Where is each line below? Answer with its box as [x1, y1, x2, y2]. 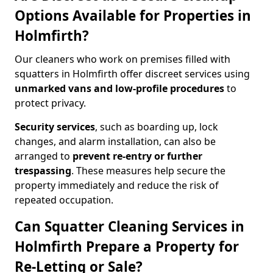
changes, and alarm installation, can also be [15, 135, 216, 148]
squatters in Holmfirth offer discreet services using [15, 67, 250, 80]
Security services [15, 120, 95, 133]
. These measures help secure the [71, 164, 225, 177]
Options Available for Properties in [15, 6, 251, 25]
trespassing [15, 164, 71, 177]
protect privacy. [15, 96, 86, 110]
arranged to [15, 149, 73, 163]
